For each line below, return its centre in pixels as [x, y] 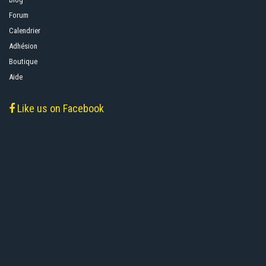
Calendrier [25, 30]
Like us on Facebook [59, 108]
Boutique [23, 61]
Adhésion [23, 46]
